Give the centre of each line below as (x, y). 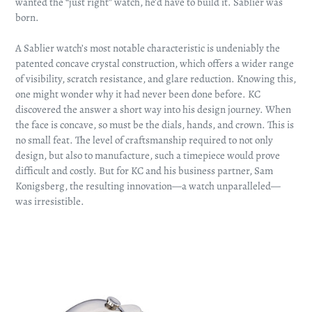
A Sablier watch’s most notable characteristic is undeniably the (148, 48)
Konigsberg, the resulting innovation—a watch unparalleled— (148, 186)
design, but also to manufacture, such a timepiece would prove (148, 155)
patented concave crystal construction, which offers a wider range (155, 63)
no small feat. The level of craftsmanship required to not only (144, 140)
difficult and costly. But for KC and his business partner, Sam (144, 170)
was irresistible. (50, 201)
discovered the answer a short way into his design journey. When (153, 109)
